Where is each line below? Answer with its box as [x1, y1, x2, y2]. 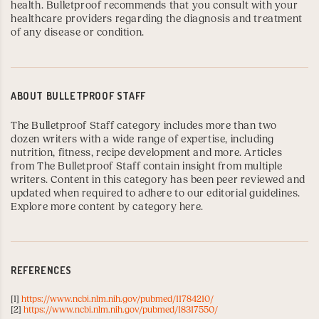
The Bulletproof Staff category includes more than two [11, 120, 277, 132]
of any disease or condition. [11, 26, 145, 39]
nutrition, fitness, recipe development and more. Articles [11, 147, 283, 159]
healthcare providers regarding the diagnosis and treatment [11, 13, 303, 26]
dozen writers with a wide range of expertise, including [11, 133, 275, 146]
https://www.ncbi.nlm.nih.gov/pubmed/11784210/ [21, 293, 214, 305]
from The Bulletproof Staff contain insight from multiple [11, 160, 283, 173]
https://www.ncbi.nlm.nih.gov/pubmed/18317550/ [23, 304, 218, 315]
